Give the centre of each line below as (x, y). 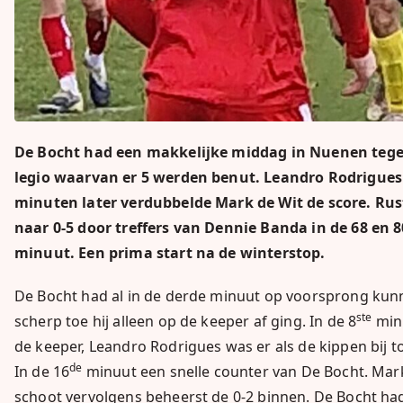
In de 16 (42, 372)
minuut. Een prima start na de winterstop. (172, 253)
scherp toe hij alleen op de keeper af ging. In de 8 (186, 322)
